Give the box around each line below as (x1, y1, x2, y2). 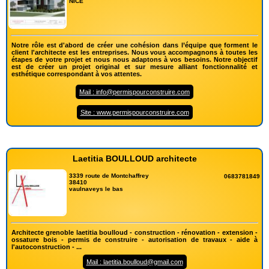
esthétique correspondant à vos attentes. (11, 70, 142, 77)
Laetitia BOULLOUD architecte (72, 153, 197, 163)
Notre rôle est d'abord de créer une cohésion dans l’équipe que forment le (11, 41, 258, 49)
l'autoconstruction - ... (11, 243, 82, 251)
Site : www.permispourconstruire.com (80, 108, 189, 116)
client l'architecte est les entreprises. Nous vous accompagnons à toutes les (11, 48, 258, 56)
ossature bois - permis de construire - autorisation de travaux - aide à (11, 236, 258, 244)
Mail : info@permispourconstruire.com (79, 88, 190, 95)
